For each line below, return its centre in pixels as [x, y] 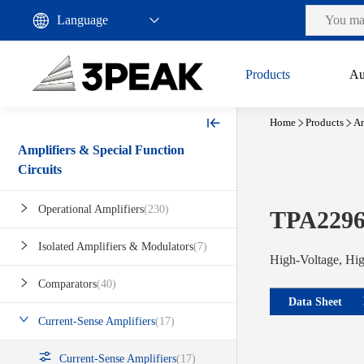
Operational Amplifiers [91, 210]
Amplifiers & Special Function [101, 150]
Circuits [40, 170]
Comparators [67, 284]
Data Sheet [315, 301]
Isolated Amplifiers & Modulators [116, 247]
